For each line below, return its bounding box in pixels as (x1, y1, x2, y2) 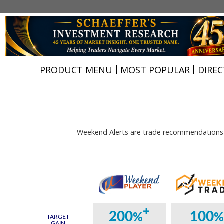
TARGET (46, 214, 69, 220)
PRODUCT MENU (40, 64, 112, 76)
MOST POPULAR (120, 64, 190, 76)
